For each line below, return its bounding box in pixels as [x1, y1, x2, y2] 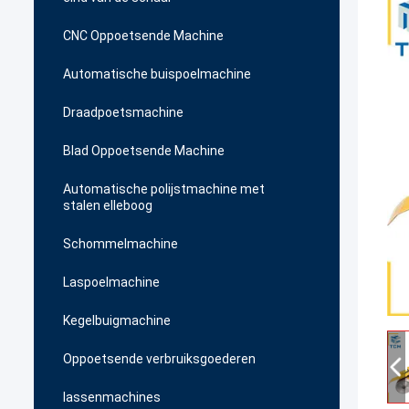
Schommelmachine [63, 236, 178, 251]
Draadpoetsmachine [63, 105, 184, 120]
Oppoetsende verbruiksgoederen [63, 351, 256, 366]
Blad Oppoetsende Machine [63, 143, 225, 158]
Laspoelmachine [63, 275, 160, 289]
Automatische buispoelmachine [63, 67, 251, 81]
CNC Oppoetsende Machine [63, 28, 224, 43]
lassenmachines [63, 390, 161, 404]
